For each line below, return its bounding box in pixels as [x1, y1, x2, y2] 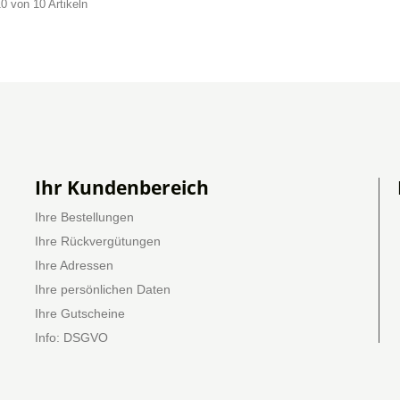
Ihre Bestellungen [35, 210, 134, 224]
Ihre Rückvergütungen [35, 234, 161, 248]
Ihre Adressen [35, 258, 113, 272]
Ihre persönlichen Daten [35, 282, 171, 296]
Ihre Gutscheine [35, 306, 125, 321]
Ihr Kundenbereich [35, 175, 209, 200]
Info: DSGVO [35, 330, 108, 345]
